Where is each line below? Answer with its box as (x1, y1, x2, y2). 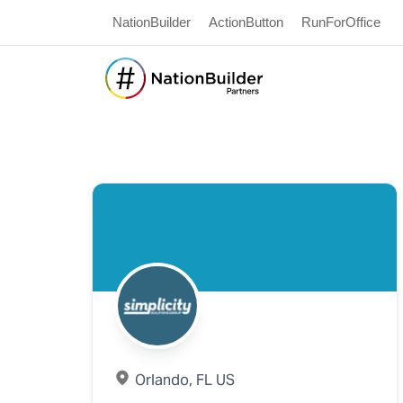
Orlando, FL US (135, 371, 235, 390)
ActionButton (209, 14, 283, 30)
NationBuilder (112, 14, 191, 30)
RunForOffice (301, 14, 381, 30)
